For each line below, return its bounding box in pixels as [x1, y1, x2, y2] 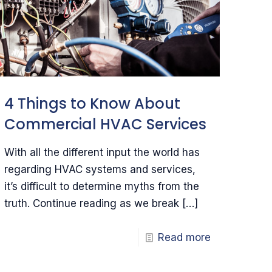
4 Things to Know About [4, 93, 181, 114]
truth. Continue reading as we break [4, 197, 180, 209]
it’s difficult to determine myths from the [4, 180, 200, 192]
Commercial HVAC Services [4, 114, 207, 134]
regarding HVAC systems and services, [4, 163, 196, 175]
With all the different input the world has [4, 146, 200, 158]
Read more [157, 231, 211, 243]
